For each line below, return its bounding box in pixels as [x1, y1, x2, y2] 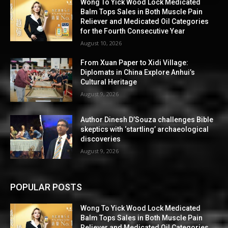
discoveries [80, 135, 121, 144]
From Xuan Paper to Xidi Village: [80, 59, 189, 67]
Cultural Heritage [80, 78, 137, 87]
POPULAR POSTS [10, 181, 82, 192]
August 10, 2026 [80, 39, 122, 47]
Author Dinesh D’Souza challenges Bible [80, 116, 214, 124]
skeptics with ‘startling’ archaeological [80, 125, 209, 134]
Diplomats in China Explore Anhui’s [80, 68, 195, 77]
